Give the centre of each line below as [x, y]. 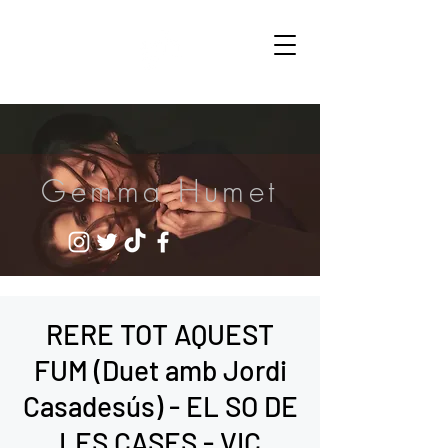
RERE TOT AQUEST [160, 334]
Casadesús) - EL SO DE [160, 406]
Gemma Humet [160, 191]
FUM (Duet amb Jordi [160, 370]
